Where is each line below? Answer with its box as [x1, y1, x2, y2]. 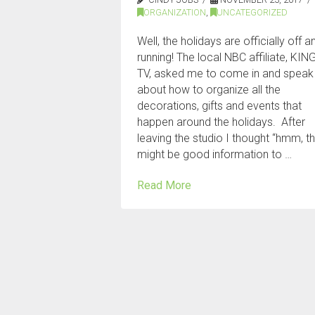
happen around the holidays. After [137, 115, 306, 129]
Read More [137, 179, 192, 193]
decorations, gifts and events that [137, 99, 302, 113]
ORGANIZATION [143, 7, 207, 18]
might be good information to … [137, 148, 292, 162]
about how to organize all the [137, 83, 281, 97]
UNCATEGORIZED [217, 7, 288, 18]
